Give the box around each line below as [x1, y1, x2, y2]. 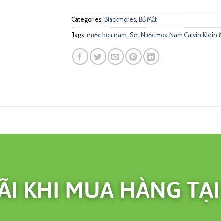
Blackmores [104, 15, 136, 23]
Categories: [71, 15, 104, 23]
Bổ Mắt [139, 15, 157, 23]
